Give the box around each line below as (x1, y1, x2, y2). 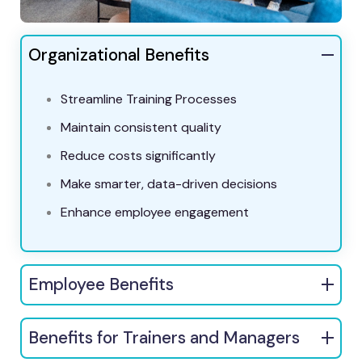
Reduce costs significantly (61, 146, 216, 164)
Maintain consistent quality (61, 118, 221, 136)
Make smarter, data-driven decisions (61, 175, 277, 192)
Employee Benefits (28, 272, 174, 296)
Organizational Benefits (28, 43, 209, 66)
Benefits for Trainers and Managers (28, 326, 300, 349)
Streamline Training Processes (61, 90, 237, 107)
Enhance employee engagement (61, 203, 249, 221)
